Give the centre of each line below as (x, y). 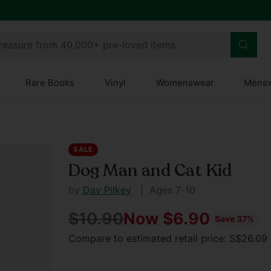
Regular (98, 229)
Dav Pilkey (107, 190)
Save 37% (235, 219)
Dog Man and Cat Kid (150, 171)
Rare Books (50, 83)
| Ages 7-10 (165, 190)
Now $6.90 (167, 218)
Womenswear (185, 83)
